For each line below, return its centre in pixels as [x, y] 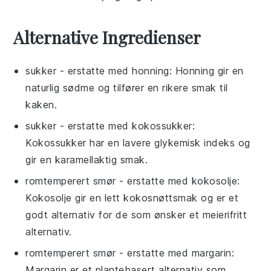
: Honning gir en [206, 70]
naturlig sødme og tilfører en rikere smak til [127, 87]
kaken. [41, 104]
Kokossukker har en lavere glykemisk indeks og [138, 142]
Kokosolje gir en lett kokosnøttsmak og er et [132, 198]
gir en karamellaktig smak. [87, 159]
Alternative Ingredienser [107, 37]
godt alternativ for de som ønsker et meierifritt [136, 214]
